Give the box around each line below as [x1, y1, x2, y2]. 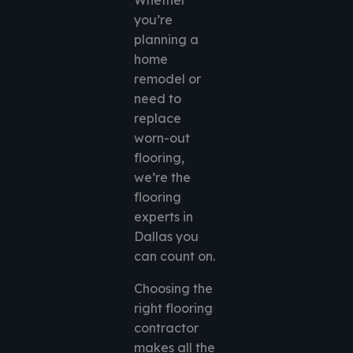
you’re [134, 12, 173, 28]
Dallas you [134, 229, 199, 245]
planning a [134, 32, 199, 48]
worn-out [134, 130, 190, 147]
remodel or [134, 71, 201, 87]
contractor [134, 320, 199, 336]
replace [134, 110, 181, 127]
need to [134, 91, 181, 107]
